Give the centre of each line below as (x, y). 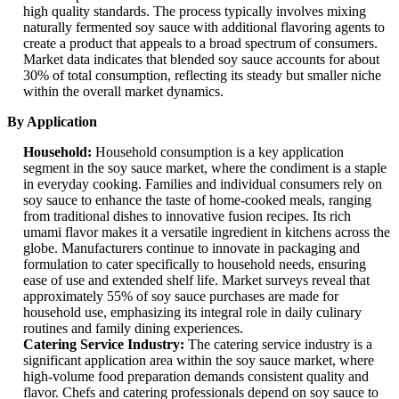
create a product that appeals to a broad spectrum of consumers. (200, 44)
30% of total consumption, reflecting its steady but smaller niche (202, 76)
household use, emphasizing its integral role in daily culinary (192, 313)
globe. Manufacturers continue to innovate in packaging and (191, 248)
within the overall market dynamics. (123, 92)
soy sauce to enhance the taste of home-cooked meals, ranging (197, 200)
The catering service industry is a (278, 345)
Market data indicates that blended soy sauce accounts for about (201, 60)
